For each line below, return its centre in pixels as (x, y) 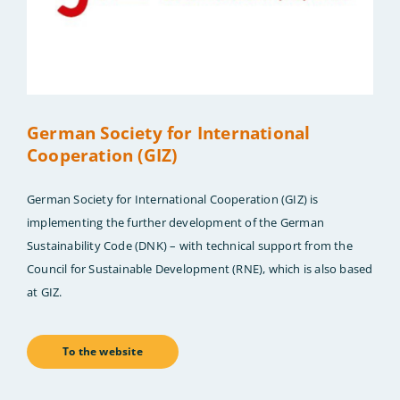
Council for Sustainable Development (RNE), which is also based (200, 269)
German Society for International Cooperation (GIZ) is (173, 200)
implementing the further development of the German (176, 223)
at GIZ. (45, 292)
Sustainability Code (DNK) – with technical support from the (190, 246)
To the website (103, 352)
